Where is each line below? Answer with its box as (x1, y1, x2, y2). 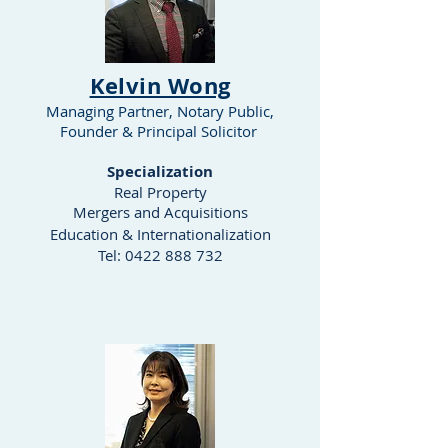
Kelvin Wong (89, 70, 231, 101)
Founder (59, 121, 118, 141)
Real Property (113, 182, 207, 202)
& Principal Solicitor (117, 121, 261, 141)
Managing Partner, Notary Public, (46, 101, 274, 121)
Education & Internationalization (49, 224, 271, 244)
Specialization (107, 161, 213, 182)
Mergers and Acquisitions (72, 202, 248, 222)
